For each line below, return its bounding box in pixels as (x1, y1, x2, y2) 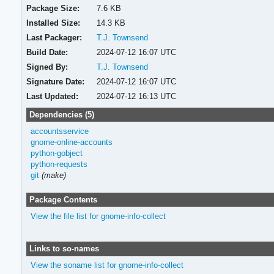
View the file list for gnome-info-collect (30, 211, 166, 221)
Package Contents (29, 194, 97, 204)
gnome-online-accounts (30, 137, 113, 147)
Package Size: (26, 3, 80, 13)
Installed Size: (26, 18, 81, 28)
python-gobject (30, 148, 83, 158)
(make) (41, 170, 66, 180)
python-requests (30, 159, 87, 169)
